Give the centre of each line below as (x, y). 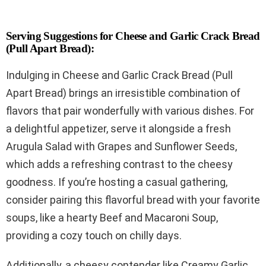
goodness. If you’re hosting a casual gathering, (117, 182)
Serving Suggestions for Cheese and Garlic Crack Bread (133, 36)
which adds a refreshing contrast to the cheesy (119, 164)
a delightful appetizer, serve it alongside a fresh (118, 128)
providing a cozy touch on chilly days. (94, 235)
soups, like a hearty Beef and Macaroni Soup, (112, 217)
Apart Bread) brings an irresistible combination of (123, 93)
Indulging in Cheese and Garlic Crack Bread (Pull (119, 75)
